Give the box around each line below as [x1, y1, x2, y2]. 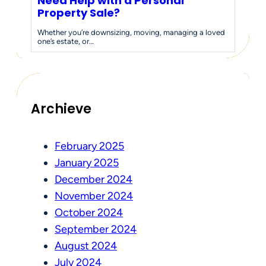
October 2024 [55, 206, 123, 220]
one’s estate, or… [37, 36, 94, 46]
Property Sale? [37, 5, 120, 20]
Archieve [31, 99, 91, 118]
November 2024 [55, 189, 133, 203]
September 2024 [55, 223, 137, 236]
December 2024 [55, 173, 132, 186]
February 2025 [55, 140, 124, 153]
